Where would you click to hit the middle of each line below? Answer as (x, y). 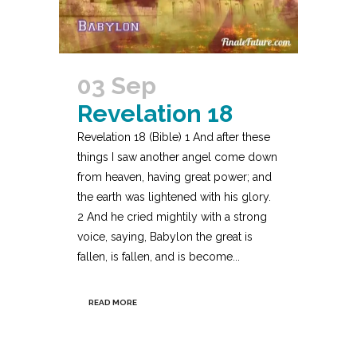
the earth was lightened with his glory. (174, 197)
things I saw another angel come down (177, 157)
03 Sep (117, 86)
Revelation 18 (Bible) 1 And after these (174, 137)
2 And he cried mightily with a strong (172, 217)
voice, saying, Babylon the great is (165, 237)
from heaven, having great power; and (175, 177)
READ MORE (113, 303)
